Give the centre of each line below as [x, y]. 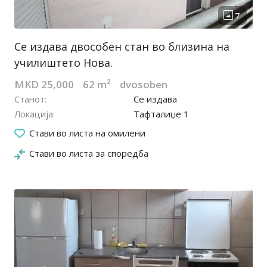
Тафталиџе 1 [161, 114]
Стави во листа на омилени [87, 133]
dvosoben [144, 85]
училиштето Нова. [63, 63]
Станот [30, 99]
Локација [34, 114]
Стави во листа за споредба [89, 153]
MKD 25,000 [44, 85]
